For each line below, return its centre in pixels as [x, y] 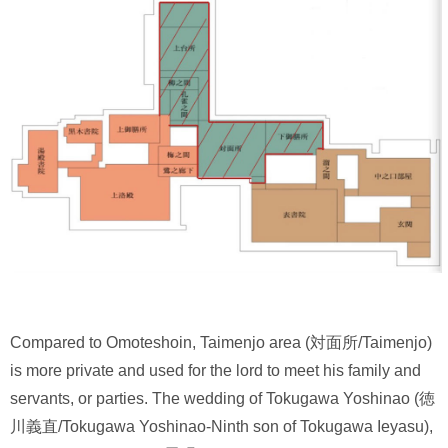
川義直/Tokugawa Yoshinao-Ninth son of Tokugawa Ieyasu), [221, 426]
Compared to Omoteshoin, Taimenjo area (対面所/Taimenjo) [221, 342]
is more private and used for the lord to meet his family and [215, 370]
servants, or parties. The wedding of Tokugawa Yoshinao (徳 [222, 398]
